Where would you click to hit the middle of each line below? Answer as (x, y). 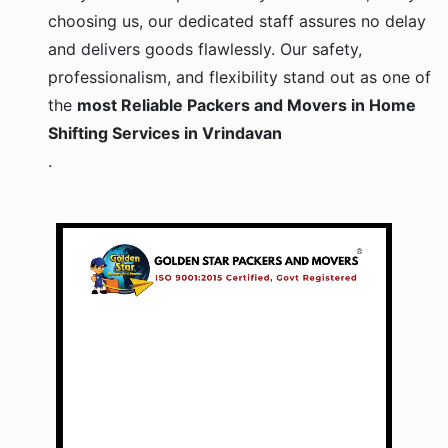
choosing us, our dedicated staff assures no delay (237, 21)
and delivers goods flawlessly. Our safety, (205, 49)
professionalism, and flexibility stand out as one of (239, 77)
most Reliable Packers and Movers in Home (246, 105)
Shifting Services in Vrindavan (165, 133)
